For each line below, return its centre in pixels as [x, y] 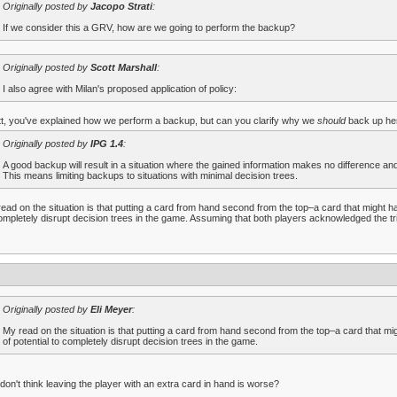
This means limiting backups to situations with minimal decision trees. [150, 175]
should [331, 121]
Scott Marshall [124, 67]
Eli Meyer [111, 309]
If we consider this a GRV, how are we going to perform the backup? [149, 27]
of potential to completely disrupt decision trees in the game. [130, 341]
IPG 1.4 [107, 144]
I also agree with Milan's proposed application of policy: [120, 89]
